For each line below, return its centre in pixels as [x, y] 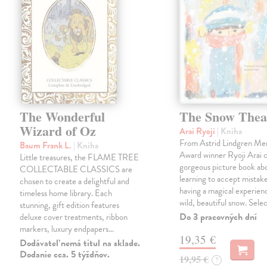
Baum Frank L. [47, 146]
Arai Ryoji [198, 131]
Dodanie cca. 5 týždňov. [65, 255]
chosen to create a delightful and [75, 181]
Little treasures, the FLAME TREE [80, 158]
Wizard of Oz [58, 131]
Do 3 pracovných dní [218, 217]
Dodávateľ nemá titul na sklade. [80, 243]
